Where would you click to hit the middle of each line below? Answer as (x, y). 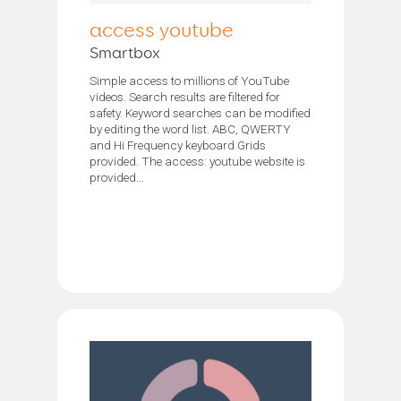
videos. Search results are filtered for (185, 96)
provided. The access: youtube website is (197, 161)
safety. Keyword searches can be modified (200, 112)
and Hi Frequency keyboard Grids (178, 145)
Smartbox (125, 53)
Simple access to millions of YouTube (189, 80)
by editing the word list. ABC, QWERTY (190, 128)
